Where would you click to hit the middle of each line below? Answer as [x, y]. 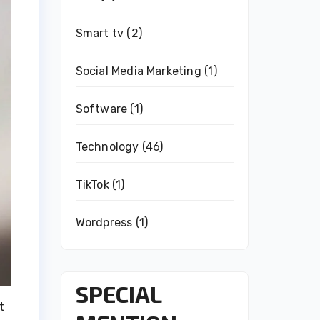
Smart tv [100, 33]
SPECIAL [118, 294]
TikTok [92, 185]
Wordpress [104, 222]
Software [101, 109]
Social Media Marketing [138, 71]
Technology [107, 147]
